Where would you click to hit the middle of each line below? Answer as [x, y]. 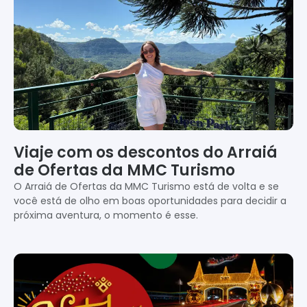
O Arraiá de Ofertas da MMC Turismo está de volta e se [146, 186]
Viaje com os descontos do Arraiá [146, 152]
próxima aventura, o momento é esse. [106, 215]
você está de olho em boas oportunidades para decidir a [150, 200]
